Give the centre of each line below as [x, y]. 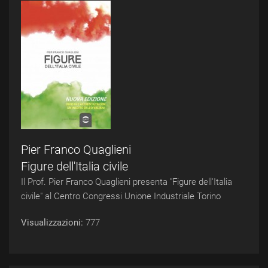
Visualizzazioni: [53, 223]
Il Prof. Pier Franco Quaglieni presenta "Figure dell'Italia [127, 182]
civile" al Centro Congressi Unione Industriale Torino [121, 196]
